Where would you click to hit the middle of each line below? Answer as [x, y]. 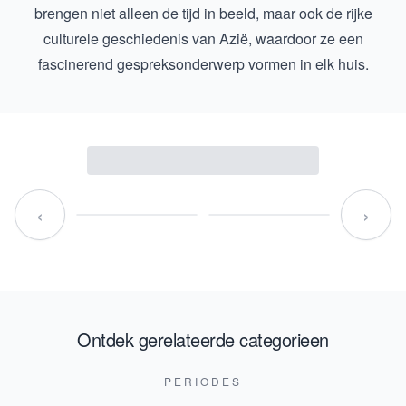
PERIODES [203, 381]
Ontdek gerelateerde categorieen [203, 339]
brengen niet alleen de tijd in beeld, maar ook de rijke [203, 13]
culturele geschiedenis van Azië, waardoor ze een [203, 39]
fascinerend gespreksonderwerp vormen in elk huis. [203, 64]
